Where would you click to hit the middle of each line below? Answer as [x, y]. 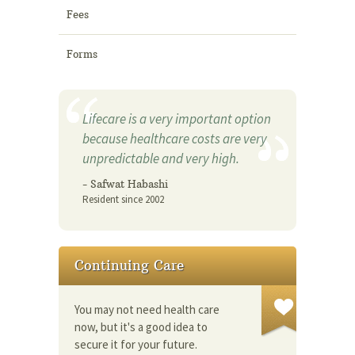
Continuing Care [129, 265]
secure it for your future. [136, 344]
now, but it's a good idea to [141, 326]
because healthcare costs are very [175, 138]
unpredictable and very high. [161, 158]
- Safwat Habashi [125, 183]
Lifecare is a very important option [177, 118]
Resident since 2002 [123, 199]
